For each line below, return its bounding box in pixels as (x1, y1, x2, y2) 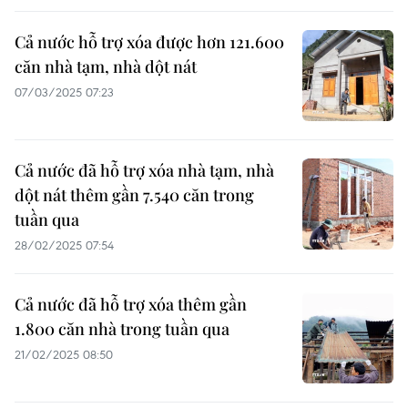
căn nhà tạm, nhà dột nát (15, 56, 197, 77)
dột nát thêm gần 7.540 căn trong (15, 184, 254, 206)
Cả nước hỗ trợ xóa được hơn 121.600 (15, 31, 284, 53)
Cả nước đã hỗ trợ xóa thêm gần (15, 293, 247, 315)
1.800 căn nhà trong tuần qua (15, 318, 229, 340)
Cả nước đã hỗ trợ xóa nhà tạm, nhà (15, 159, 274, 181)
